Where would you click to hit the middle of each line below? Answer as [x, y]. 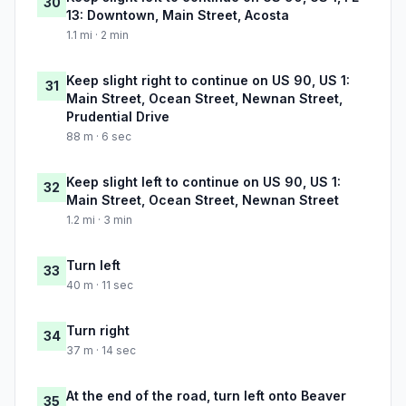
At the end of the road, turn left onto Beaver [206, 396]
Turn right [98, 331]
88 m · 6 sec [99, 137]
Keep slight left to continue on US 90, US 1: [203, 182]
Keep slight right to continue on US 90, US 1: [208, 81]
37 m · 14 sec [101, 351]
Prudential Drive [118, 117]
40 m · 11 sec [100, 285]
